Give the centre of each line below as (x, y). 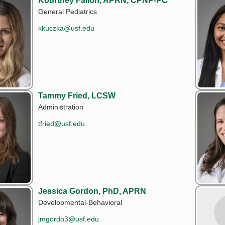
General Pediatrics (68, 11)
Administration (61, 107)
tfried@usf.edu (62, 123)
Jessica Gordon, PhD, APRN (92, 191)
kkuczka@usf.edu (66, 28)
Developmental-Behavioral (80, 202)
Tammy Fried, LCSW (77, 95)
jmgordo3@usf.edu (69, 219)
